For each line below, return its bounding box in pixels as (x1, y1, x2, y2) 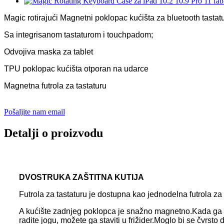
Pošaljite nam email (4, 107, 65, 116)
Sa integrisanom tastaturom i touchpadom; (4, 30, 153, 39)
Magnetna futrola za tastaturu (4, 81, 106, 90)
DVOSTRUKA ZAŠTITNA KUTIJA (19, 172, 144, 181)
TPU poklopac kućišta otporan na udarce (4, 64, 148, 73)
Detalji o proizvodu (4, 126, 103, 139)
